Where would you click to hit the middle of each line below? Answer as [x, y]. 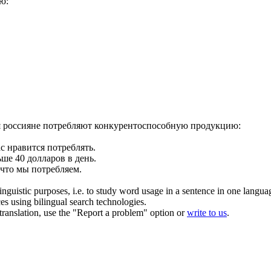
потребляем [55, 169]
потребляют [67, 125]
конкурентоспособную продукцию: [166, 125]
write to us [207, 212]
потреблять [70, 147]
